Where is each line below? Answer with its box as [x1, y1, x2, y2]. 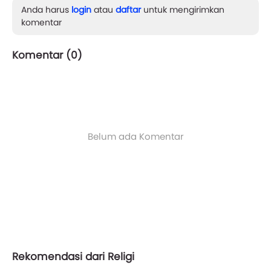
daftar [116, 4, 141, 16]
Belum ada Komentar [87, 130, 184, 143]
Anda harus [21, 4, 71, 16]
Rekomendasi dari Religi [12, 249, 134, 264]
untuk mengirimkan [141, 4, 224, 16]
